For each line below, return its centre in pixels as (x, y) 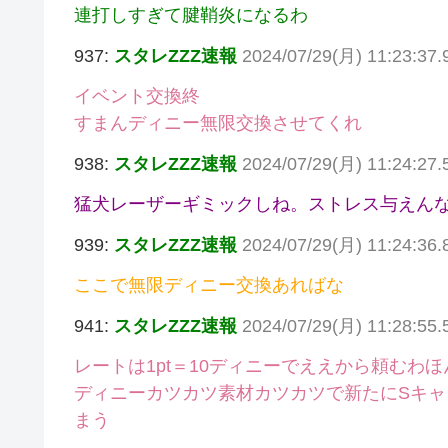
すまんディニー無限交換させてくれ (218, 123)
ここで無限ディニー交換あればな (209, 285)
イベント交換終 (137, 96)
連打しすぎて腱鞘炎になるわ (191, 15)
